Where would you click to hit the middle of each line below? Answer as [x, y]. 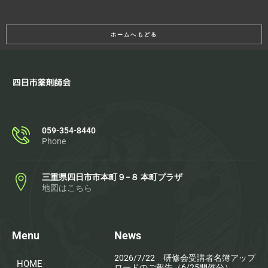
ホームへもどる [134, 35]
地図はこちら [67, 188]
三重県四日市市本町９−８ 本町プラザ [112, 177]
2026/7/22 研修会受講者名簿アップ [185, 258]
